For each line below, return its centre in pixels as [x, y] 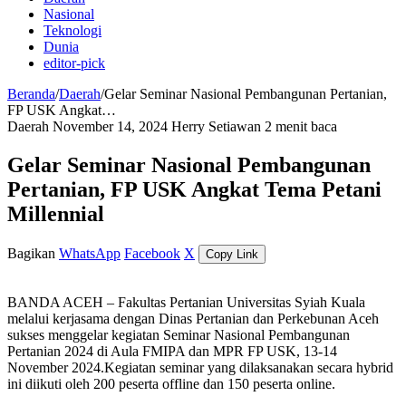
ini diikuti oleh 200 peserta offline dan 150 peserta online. [171, 383]
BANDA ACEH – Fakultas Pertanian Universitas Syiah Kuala [186, 302]
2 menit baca [301, 126]
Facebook [152, 253]
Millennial [56, 213]
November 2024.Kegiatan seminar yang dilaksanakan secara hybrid [200, 367]
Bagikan [31, 253]
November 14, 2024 [110, 126]
